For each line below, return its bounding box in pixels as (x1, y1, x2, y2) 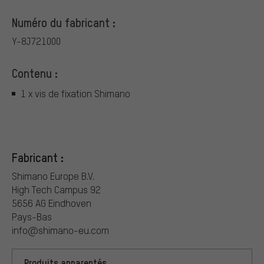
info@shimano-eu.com (12, 224, 109, 237)
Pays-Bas (12, 210, 52, 223)
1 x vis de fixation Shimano (21, 87, 130, 100)
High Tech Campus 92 (12, 183, 101, 196)
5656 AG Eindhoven (12, 197, 91, 210)
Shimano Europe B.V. (12, 170, 94, 183)
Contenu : (12, 65, 58, 81)
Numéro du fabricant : (12, 15, 115, 31)
